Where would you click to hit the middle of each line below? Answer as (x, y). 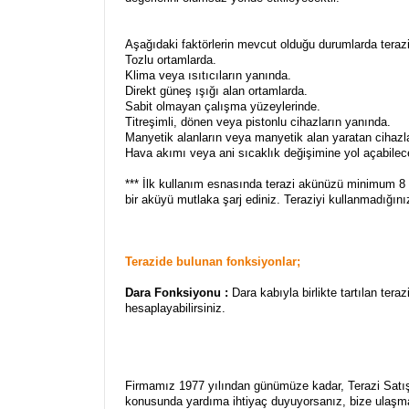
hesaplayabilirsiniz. (175, 308)
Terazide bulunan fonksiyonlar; (213, 262)
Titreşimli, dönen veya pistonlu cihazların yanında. (258, 122)
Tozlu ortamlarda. (171, 60)
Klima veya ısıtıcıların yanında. (208, 75)
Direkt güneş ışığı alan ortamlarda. (216, 91)
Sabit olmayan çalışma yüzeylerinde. (223, 106)
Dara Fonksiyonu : (177, 293)
